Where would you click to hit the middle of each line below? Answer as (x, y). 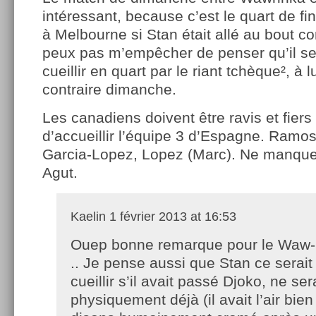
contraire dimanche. (109, 89)
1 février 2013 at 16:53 (171, 216)
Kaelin (88, 216)
